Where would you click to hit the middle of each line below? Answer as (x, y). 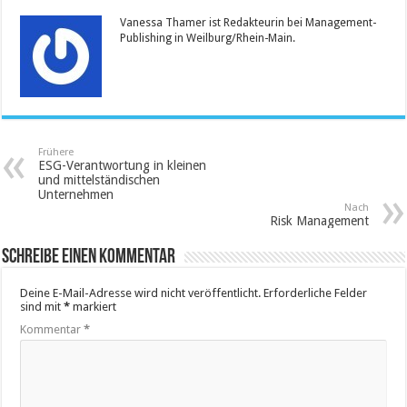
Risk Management (319, 220)
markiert (94, 306)
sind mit (42, 306)
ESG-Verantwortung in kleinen (123, 165)
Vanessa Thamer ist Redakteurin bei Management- (248, 22)
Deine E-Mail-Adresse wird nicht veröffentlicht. (141, 293)
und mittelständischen (99, 179)
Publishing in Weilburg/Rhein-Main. (208, 38)
